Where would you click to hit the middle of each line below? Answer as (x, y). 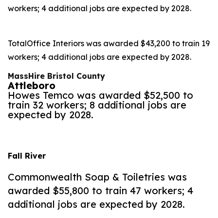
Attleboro (32, 85)
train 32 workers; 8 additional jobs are (97, 105)
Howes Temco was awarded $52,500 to (100, 95)
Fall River (27, 156)
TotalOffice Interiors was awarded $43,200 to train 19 (109, 43)
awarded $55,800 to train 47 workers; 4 (100, 191)
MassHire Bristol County (56, 76)
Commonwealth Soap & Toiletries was (97, 177)
